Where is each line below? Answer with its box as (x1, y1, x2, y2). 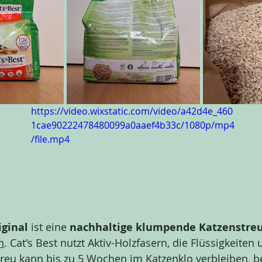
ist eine (28, 220, 70, 235)
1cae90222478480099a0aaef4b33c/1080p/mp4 (31, 119, 235, 132)
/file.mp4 (31, 133, 70, 146)
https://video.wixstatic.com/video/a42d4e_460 (31, 105, 233, 118)
